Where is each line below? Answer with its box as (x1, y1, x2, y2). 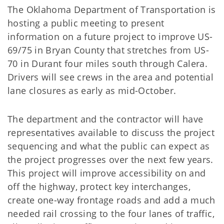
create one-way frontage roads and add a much (7, 194, 215, 206)
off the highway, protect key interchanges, (7, 180, 190, 192)
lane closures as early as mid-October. (7, 84, 176, 96)
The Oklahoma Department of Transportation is (7, 3, 216, 15)
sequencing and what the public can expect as (7, 140, 210, 152)
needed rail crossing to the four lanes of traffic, (7, 207, 215, 219)
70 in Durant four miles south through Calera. (7, 57, 208, 69)
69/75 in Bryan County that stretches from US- (7, 44, 209, 56)
